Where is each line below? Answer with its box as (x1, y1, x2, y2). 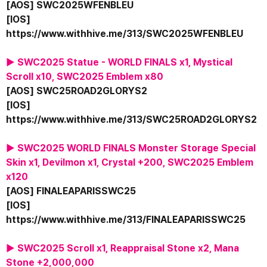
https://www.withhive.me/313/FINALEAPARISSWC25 (6, 214, 246, 226)
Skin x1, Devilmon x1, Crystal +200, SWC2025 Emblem (6, 157, 253, 169)
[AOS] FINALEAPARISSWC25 (6, 185, 136, 197)
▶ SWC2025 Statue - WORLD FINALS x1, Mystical (6, 57, 232, 69)
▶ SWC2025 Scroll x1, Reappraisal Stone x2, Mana (6, 243, 239, 254)
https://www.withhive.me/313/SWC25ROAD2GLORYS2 (6, 114, 257, 126)
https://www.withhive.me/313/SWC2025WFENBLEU (6, 28, 243, 40)
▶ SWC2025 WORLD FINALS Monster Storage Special (6, 142, 256, 154)
